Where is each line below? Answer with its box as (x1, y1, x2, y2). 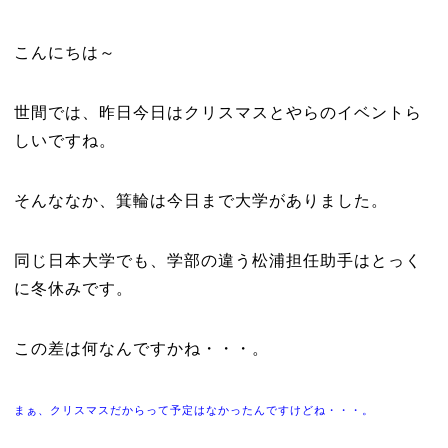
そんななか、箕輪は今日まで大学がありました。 (13, 192, 388, 209)
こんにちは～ (13, 44, 116, 61)
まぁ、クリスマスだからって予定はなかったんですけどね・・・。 (13, 404, 374, 416)
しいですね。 (13, 132, 116, 149)
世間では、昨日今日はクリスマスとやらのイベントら (13, 104, 422, 121)
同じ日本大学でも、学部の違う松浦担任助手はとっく (13, 252, 422, 269)
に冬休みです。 (13, 280, 133, 297)
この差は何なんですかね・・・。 (13, 340, 269, 357)
